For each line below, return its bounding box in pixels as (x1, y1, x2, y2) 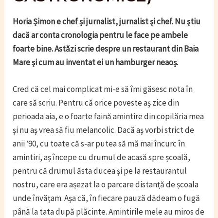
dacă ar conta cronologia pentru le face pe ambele (13, 30, 188, 41)
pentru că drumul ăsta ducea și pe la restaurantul (13, 165, 187, 177)
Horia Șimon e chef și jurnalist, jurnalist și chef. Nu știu (13, 16, 201, 27)
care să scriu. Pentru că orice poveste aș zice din (13, 97, 180, 109)
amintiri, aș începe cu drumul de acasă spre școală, (13, 152, 191, 163)
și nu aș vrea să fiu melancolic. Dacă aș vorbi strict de (13, 125, 195, 136)
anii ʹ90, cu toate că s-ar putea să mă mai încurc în (13, 138, 185, 149)
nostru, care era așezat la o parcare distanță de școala (13, 179, 199, 190)
